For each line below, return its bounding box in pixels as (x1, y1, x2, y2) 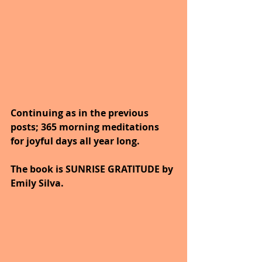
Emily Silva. (11, 176, 64, 189)
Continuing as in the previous (11, 106, 151, 119)
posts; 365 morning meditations (11, 120, 161, 133)
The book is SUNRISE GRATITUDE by (11, 162, 175, 175)
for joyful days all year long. (11, 134, 142, 147)
